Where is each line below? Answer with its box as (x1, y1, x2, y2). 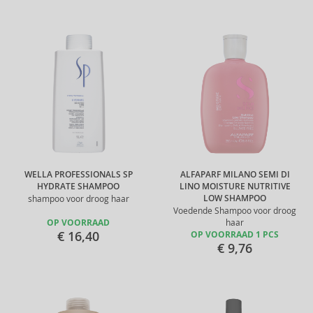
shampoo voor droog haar (27, 194, 129, 204)
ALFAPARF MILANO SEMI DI (180, 169, 290, 180)
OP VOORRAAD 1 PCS (191, 229, 279, 240)
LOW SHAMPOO (203, 193, 266, 204)
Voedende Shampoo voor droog (173, 205, 296, 216)
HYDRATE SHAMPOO (37, 181, 119, 192)
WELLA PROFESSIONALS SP (24, 169, 133, 180)
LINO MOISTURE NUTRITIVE (179, 181, 291, 192)
